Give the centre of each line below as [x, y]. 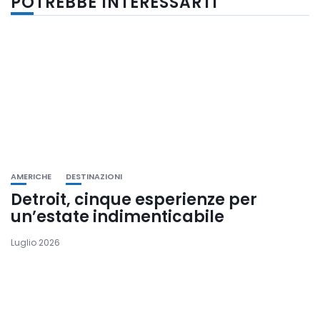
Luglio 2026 [35, 243]
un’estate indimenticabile [117, 217]
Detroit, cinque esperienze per [134, 200]
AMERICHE [31, 177]
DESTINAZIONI [94, 177]
